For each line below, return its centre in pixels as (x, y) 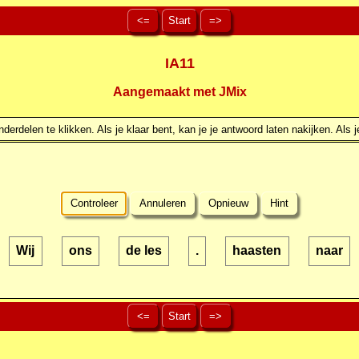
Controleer (94, 204)
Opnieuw (228, 204)
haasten (257, 251)
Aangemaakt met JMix (179, 92)
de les (143, 251)
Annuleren (163, 204)
